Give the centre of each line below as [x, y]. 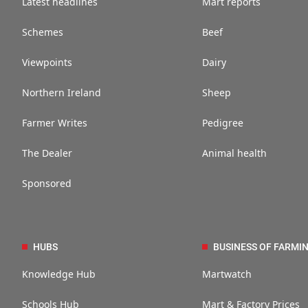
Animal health [235, 153]
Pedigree [223, 123]
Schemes [43, 32]
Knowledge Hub [59, 274]
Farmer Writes [55, 123]
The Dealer [47, 153]
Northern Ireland [62, 93]
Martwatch [227, 274]
